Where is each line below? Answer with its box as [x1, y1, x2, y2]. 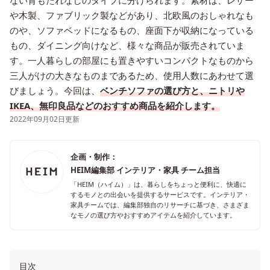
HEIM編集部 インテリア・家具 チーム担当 [71, 165, 220, 175]
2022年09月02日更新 [10, 114, 80, 124]
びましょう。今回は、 [10, 84, 100, 96]
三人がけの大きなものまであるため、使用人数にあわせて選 [10, 69, 254, 81]
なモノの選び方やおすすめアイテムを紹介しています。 [71, 210, 236, 219]
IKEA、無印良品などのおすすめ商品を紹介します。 [10, 99, 220, 111]
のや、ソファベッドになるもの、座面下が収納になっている [10, 24, 254, 36]
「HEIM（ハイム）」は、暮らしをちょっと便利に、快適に [71, 180, 246, 189]
